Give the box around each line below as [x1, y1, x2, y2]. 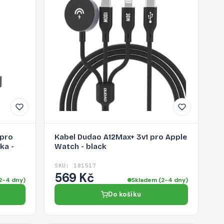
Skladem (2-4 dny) [131, 175, 188, 184]
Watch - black [54, 141, 107, 151]
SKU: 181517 [54, 161, 96, 169]
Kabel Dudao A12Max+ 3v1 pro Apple [54, 132, 187, 141]
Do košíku [108, 189, 141, 198]
